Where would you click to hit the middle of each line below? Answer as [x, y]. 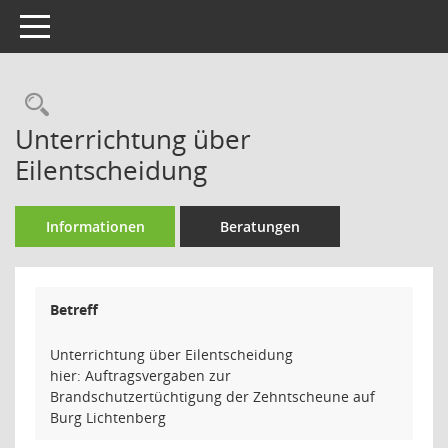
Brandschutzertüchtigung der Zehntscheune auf [212, 396]
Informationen [95, 226]
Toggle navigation [78, 24]
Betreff [74, 309]
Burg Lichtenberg [108, 417]
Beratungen [260, 226]
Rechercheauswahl [152, 104]
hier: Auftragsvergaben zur [140, 375]
